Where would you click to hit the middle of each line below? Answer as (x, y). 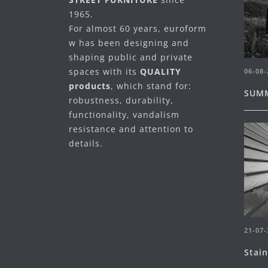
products (90, 86)
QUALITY (161, 71)
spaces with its (104, 71)
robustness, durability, (121, 100)
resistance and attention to (131, 129)
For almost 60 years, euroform (138, 28)
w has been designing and (129, 42)
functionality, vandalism (124, 114)
